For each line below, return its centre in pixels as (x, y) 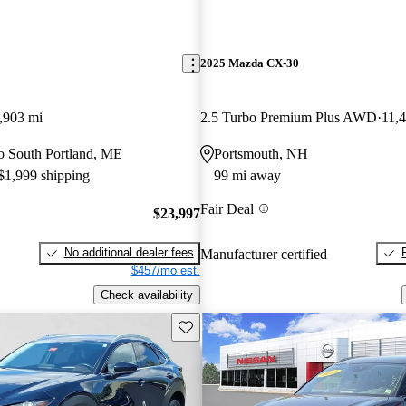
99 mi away (247, 175)
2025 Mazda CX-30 (249, 63)
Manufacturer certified (263, 254)
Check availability (146, 295)
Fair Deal (227, 208)
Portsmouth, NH (261, 153)
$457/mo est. (165, 271)
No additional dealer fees (129, 253)
